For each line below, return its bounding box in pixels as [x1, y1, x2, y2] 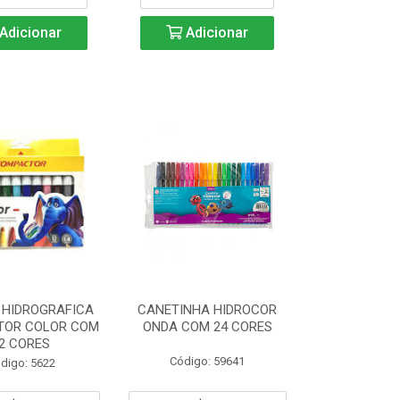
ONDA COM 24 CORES [142, 319, 272, 335]
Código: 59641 [170, 354, 246, 368]
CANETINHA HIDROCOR [137, 302, 278, 318]
